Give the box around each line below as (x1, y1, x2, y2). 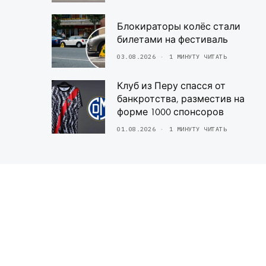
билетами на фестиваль (117, 33, 228, 46)
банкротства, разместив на (117, 93, 245, 106)
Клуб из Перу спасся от (117, 80, 226, 93)
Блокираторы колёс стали (117, 20, 240, 33)
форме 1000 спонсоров (117, 106, 224, 119)
